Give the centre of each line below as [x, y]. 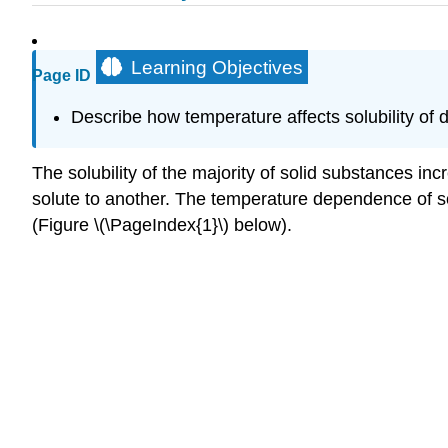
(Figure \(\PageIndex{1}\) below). [162, 225]
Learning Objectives [217, 68]
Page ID [61, 76]
